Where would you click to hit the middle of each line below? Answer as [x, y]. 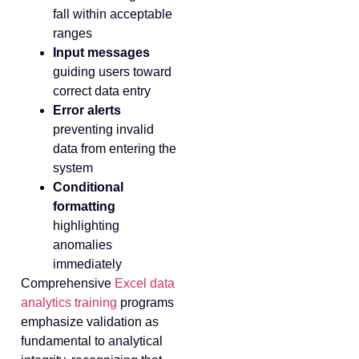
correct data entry [102, 91]
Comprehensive [68, 283]
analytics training [69, 302]
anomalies [83, 244]
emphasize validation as [90, 321]
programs [145, 302]
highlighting [86, 225]
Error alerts [87, 110]
